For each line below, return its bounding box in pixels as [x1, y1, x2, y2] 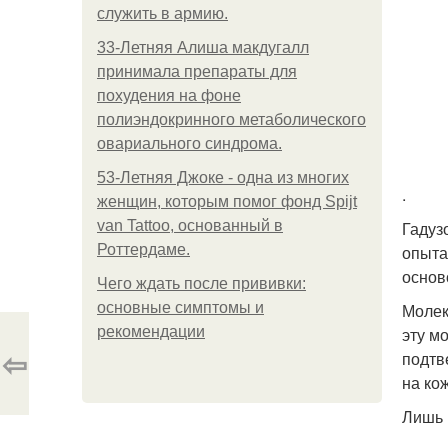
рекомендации [97, 323, 205, 340]
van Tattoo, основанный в [97, 217, 283, 234]
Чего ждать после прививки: [97, 275, 306, 292]
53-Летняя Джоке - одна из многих [97, 169, 349, 186]
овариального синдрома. [97, 135, 282, 152]
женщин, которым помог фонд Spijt [97, 193, 357, 210]
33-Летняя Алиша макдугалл [97, 39, 309, 56]
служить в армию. [97, 5, 228, 22]
